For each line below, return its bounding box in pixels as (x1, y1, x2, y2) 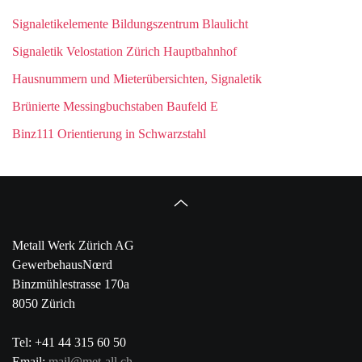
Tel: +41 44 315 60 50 (12, 335, 126, 349)
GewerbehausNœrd (12, 258, 112, 271)
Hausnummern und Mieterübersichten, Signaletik (12, 72, 262, 86)
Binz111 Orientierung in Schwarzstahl (12, 127, 206, 141)
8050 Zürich (12, 297, 75, 310)
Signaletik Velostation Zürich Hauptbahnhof (12, 44, 237, 58)
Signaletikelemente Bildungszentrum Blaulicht (12, 17, 248, 31)
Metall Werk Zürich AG (12, 238, 134, 252)
